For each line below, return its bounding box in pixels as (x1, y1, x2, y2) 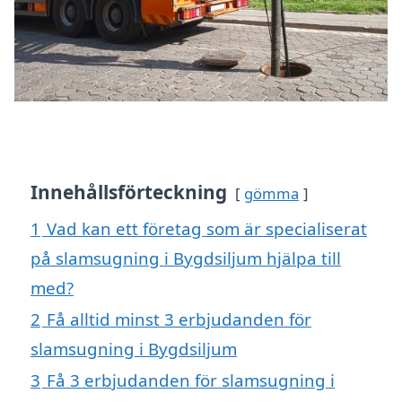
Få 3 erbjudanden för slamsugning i (47, 369, 335, 392)
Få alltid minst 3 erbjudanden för (47, 308, 311, 331)
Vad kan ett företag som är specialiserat (47, 217, 367, 240)
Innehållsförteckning (31, 179, 227, 205)
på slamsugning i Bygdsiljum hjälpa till (31, 247, 341, 270)
